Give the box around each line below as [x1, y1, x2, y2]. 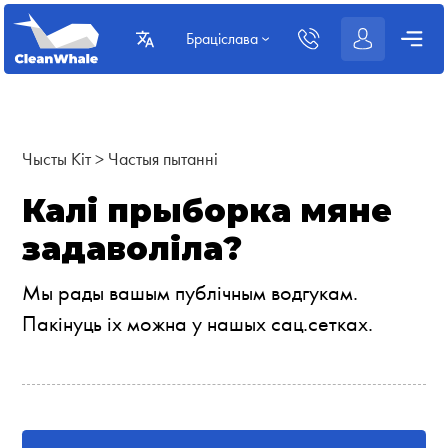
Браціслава [185, 29, 258, 49]
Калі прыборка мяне [22, 192, 393, 231]
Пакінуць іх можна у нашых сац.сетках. [22, 310, 374, 338]
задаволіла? [22, 230, 243, 269]
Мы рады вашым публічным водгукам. [22, 279, 359, 307]
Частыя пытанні [108, 147, 219, 169]
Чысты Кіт [22, 147, 92, 169]
